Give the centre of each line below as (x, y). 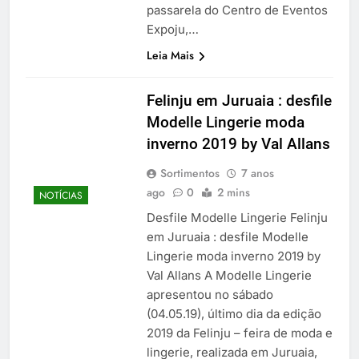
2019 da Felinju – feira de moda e (239, 333)
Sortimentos (190, 173)
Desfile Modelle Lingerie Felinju (237, 217)
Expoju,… (172, 29)
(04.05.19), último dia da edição (234, 313)
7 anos (257, 173)
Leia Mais (170, 55)
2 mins (233, 192)
